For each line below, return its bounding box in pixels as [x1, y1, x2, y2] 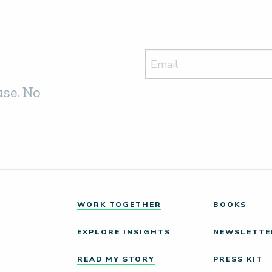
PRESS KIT [213, 254, 263, 265]
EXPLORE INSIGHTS [77, 227, 171, 237]
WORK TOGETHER [77, 200, 161, 210]
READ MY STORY [77, 254, 155, 265]
